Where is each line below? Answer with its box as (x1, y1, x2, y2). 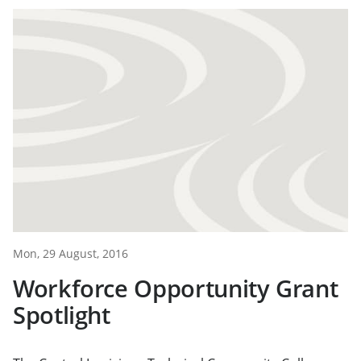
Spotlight (13, 299, 110, 331)
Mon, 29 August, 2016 (13, 246, 128, 262)
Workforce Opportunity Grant (13, 272, 338, 305)
